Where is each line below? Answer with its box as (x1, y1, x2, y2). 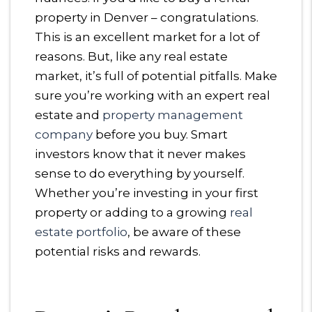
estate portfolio (35, 225, 127, 240)
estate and (35, 108, 102, 123)
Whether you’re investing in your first (35, 186, 258, 201)
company (35, 127, 93, 142)
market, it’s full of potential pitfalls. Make (35, 69, 277, 84)
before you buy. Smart (93, 127, 228, 142)
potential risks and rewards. (35, 244, 201, 259)
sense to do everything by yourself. (35, 166, 244, 181)
